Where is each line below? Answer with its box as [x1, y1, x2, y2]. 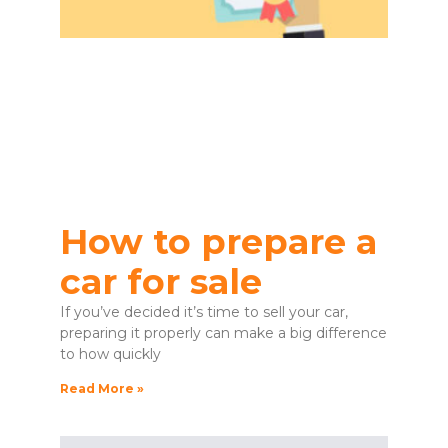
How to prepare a [60, 220, 377, 264]
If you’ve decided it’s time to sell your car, [60, 303, 348, 322]
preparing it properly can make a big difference [60, 324, 387, 343]
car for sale [60, 260, 262, 304]
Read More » [60, 381, 144, 397]
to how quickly [60, 345, 161, 364]
